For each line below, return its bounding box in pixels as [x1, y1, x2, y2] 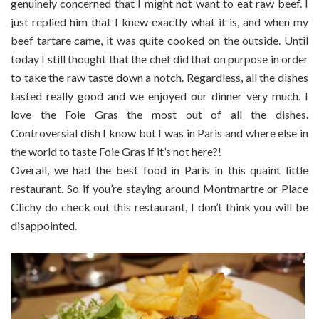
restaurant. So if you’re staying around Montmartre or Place [11, 182, 308, 196]
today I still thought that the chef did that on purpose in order [11, 52, 308, 66]
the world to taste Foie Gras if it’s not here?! [11, 145, 221, 159]
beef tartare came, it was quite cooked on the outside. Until [11, 33, 308, 48]
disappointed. [11, 219, 77, 233]
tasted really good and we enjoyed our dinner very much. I [11, 89, 308, 103]
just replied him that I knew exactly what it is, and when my [11, 15, 308, 29]
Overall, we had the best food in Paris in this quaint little [11, 163, 308, 177]
